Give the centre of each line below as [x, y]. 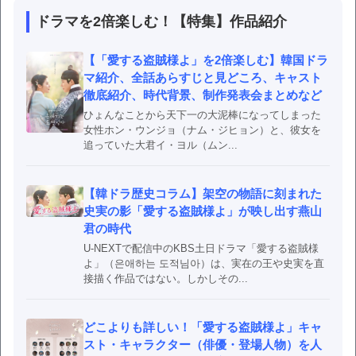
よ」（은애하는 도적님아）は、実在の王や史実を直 [204, 263]
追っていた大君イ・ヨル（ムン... [161, 145]
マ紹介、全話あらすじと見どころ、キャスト [203, 77]
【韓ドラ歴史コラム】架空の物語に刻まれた [203, 193]
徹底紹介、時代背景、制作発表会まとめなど [203, 95]
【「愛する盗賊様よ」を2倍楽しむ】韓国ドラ [206, 60]
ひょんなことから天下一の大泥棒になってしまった [202, 114]
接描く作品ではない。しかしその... [166, 278]
